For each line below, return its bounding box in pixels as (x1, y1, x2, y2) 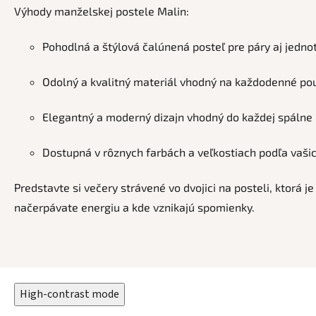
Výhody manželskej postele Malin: (14, 4, 189, 18)
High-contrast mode (20, 286, 119, 302)
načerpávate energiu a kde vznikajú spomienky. (14, 200, 255, 214)
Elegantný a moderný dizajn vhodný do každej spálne (42, 109, 312, 123)
